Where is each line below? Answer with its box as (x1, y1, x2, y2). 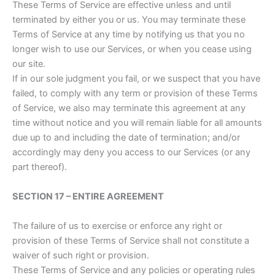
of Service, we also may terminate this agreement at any (12, 103, 246, 114)
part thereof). (12, 161, 67, 173)
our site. (12, 58, 45, 70)
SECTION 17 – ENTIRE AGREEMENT (12, 191, 164, 203)
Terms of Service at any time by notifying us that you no (12, 29, 245, 41)
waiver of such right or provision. (12, 250, 149, 261)
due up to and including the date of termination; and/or (12, 132, 240, 144)
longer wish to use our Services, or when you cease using (12, 44, 252, 55)
